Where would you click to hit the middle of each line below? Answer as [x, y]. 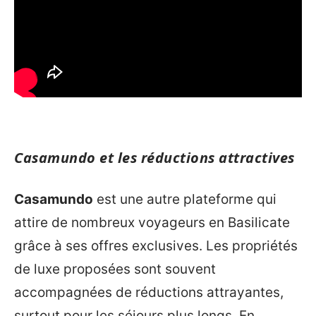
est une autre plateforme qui [185, 200]
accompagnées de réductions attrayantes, [149, 293]
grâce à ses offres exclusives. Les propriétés [156, 246]
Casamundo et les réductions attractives [154, 157]
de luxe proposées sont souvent [115, 269]
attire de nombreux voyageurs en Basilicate [152, 223]
